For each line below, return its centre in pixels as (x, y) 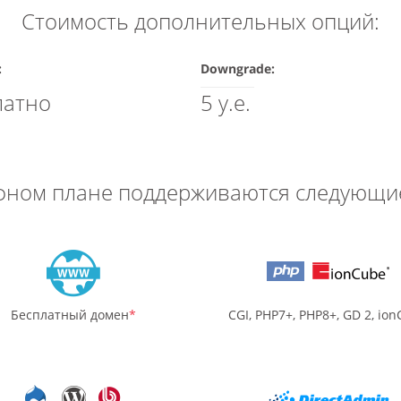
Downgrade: (238, 68)
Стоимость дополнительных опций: (200, 21)
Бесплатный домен (69, 315)
